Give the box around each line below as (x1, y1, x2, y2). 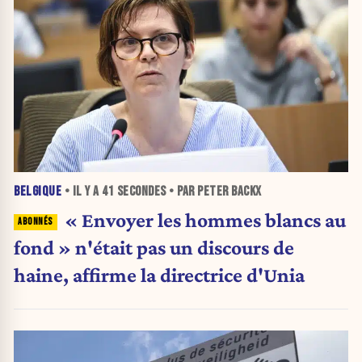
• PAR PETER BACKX (166, 183, 262, 200)
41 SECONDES (102, 183, 166, 200)
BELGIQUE (14, 183, 61, 200)
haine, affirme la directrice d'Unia (14, 263, 305, 286)
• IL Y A (61, 183, 102, 200)
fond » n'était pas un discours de (14, 235, 294, 259)
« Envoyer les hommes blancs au (64, 208, 346, 231)
